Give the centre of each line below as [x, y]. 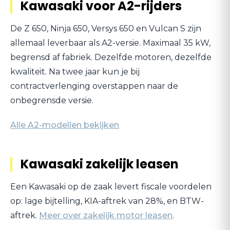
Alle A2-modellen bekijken [65, 125]
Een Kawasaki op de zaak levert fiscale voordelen [111, 187]
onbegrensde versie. [52, 100]
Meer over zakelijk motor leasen [106, 215]
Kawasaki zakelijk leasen [100, 164]
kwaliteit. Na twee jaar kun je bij [75, 72]
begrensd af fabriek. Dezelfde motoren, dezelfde [111, 57]
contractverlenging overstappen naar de [94, 86]
